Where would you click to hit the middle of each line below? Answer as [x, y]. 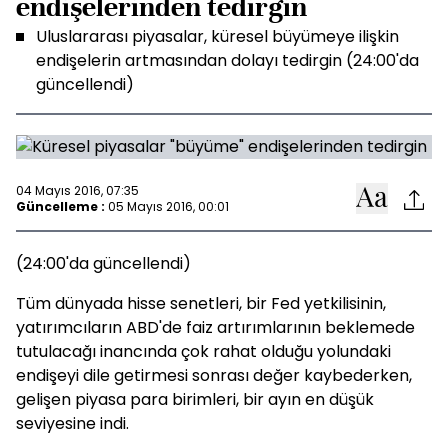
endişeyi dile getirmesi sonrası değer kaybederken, [214, 375]
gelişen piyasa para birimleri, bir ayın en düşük [195, 399]
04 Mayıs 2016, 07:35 [77, 190]
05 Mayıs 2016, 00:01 [168, 206]
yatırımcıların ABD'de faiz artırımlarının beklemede [215, 327]
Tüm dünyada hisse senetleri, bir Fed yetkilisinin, [201, 303]
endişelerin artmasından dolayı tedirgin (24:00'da [227, 60]
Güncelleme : [60, 206]
